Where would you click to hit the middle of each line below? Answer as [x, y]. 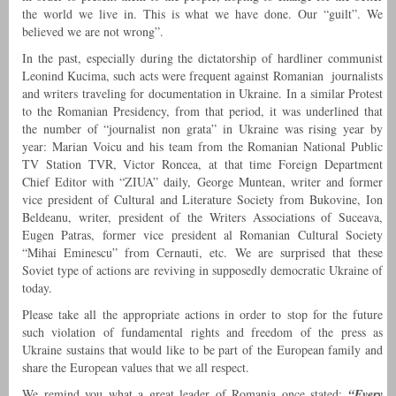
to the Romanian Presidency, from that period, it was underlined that [202, 111]
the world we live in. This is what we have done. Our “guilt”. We [202, 14]
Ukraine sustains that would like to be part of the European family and [202, 350]
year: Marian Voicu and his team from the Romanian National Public [202, 147]
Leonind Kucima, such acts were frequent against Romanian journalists [202, 76]
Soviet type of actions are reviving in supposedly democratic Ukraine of [202, 270]
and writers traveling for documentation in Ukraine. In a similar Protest [202, 94]
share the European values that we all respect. [136, 368]
